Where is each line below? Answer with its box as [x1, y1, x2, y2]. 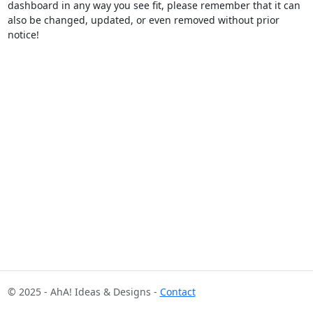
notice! [7, 28, 39, 42]
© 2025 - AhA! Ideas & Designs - [7, 285, 160, 298]
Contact [159, 285, 196, 298]
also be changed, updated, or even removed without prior [7, 13, 279, 27]
